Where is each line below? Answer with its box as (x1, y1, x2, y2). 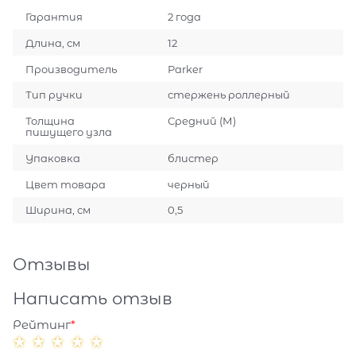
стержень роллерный (167, 88, 290, 102)
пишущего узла (25, 126, 113, 139)
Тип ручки (25, 88, 83, 102)
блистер (167, 151, 219, 164)
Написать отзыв (13, 288, 172, 308)
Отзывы (13, 253, 91, 274)
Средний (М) (167, 114, 236, 128)
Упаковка (25, 151, 81, 164)
